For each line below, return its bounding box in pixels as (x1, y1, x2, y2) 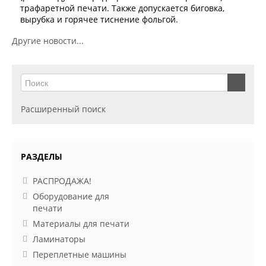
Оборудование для (33, 191, 109, 202)
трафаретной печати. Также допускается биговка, (20, 2, 224, 14)
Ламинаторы (33, 233, 85, 245)
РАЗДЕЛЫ (21, 151, 62, 162)
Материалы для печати (33, 218, 129, 229)
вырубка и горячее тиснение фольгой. (20, 14, 178, 25)
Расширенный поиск (21, 103, 106, 115)
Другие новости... (12, 35, 84, 46)
